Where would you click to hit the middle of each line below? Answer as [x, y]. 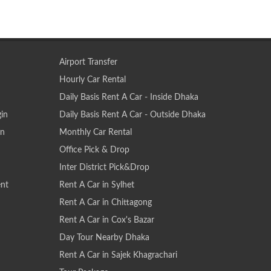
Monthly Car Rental [95, 132]
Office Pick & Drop [94, 150]
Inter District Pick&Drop [104, 168]
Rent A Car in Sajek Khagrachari [118, 255]
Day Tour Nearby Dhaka [104, 238]
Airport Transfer [88, 62]
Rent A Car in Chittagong [105, 203]
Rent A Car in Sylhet [96, 185]
